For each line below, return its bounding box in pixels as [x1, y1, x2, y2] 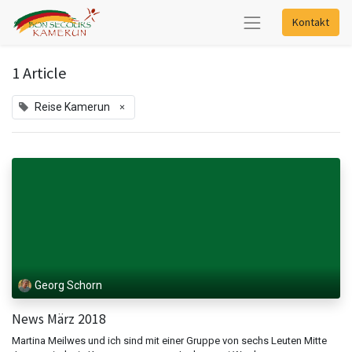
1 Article [12, 63, 67, 83]
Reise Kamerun [35, 101, 110, 113]
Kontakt [292, 15, 329, 29]
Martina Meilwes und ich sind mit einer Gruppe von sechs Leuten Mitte [12, 334, 327, 346]
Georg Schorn [34, 279, 102, 292]
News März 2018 [12, 310, 106, 328]
